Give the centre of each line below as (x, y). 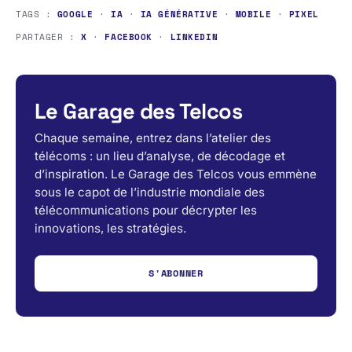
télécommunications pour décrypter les (146, 211)
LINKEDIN (194, 37)
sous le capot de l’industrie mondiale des (150, 192)
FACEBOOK (128, 37)
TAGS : (37, 14)
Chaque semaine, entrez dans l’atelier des (153, 138)
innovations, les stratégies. (110, 229)
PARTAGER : (49, 37)
